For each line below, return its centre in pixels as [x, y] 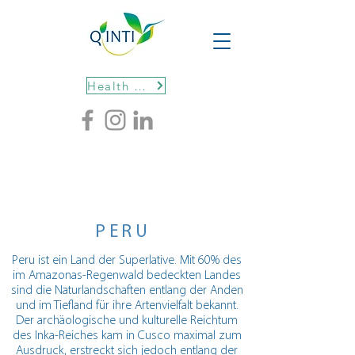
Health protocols [139, 86]
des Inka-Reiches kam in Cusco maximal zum [127, 336]
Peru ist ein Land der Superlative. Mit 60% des [127, 261]
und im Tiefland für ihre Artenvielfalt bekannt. [127, 306]
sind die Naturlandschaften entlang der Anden [127, 291]
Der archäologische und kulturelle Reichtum [127, 321]
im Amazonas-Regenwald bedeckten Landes [127, 276]
